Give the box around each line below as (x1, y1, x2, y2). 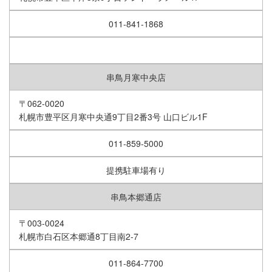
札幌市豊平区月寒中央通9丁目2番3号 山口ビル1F (19, 110, 208, 123)
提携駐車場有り (106, 164, 166, 177)
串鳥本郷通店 (110, 191, 161, 203)
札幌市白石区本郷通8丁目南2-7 (19, 230, 138, 243)
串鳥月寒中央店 (106, 71, 166, 84)
